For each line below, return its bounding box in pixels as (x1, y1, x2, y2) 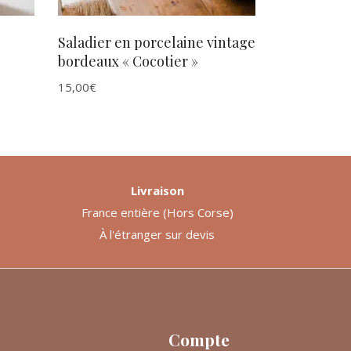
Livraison (130, 182, 184, 198)
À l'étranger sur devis (100, 226, 215, 242)
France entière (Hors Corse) (81, 204, 233, 220)
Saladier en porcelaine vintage (57, 32, 255, 52)
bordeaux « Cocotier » (57, 51, 198, 71)
